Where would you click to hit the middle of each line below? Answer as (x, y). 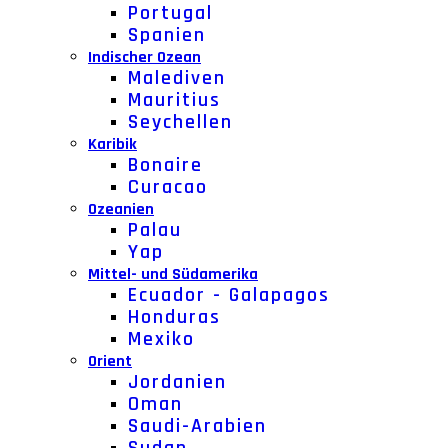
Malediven (177, 78)
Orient (110, 361)
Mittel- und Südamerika (173, 274)
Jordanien (177, 382)
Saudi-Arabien (197, 426)
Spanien (167, 35)
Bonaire (165, 165)
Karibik (112, 144)
